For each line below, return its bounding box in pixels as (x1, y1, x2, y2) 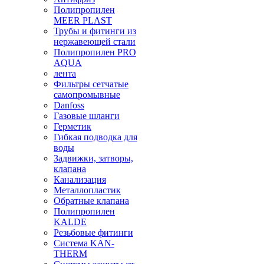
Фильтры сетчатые (54, 79, 128, 89)
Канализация (54, 174, 106, 184)
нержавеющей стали (54, 37, 136, 47)
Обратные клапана (54, 196, 129, 206)
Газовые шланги (54, 111, 120, 121)
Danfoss (54, 100, 84, 110)
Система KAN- (54, 238, 114, 248)
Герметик (54, 121, 91, 131)
